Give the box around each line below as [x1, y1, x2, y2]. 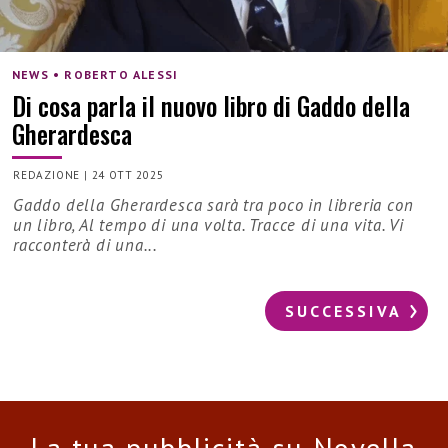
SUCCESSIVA [285, 301, 402, 322]
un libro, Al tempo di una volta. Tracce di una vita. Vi [13, 214, 404, 237]
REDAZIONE [13, 168, 81, 183]
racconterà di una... [13, 234, 159, 257]
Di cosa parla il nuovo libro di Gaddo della [12, 86, 410, 124]
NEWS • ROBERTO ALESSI [12, 66, 179, 82]
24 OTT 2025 [91, 168, 164, 183]
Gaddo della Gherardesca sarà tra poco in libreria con [13, 194, 414, 217]
